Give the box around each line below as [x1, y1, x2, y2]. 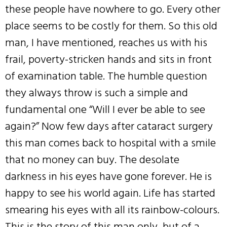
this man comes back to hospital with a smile [5, 134, 216, 153]
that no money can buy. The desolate [5, 150, 179, 169]
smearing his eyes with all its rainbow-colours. [5, 201, 219, 219]
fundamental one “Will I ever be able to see [5, 100, 205, 119]
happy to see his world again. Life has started [5, 184, 215, 203]
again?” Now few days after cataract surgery [5, 117, 213, 136]
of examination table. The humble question [5, 67, 207, 86]
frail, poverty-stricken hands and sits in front [5, 50, 212, 69]
